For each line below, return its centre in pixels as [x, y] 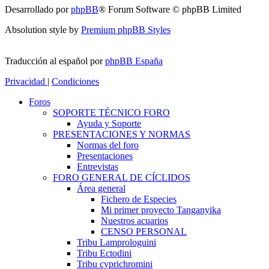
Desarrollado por [38, 10]
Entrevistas [98, 167]
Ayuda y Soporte [109, 124]
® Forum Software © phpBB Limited [170, 10]
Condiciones [75, 82]
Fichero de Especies [139, 199]
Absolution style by [43, 30]
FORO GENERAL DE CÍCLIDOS [122, 178]
